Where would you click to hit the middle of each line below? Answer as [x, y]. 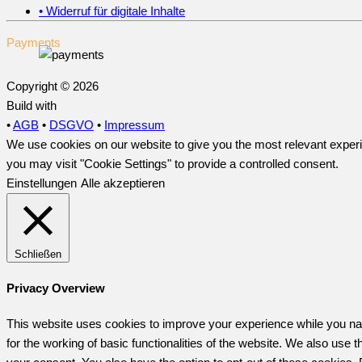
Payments [34, 42]
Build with [32, 105]
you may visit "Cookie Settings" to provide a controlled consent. [173, 163]
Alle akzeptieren [123, 183]
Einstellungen [42, 183]
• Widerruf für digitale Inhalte [112, 11]
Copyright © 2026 [53, 86]
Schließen [38, 254]
